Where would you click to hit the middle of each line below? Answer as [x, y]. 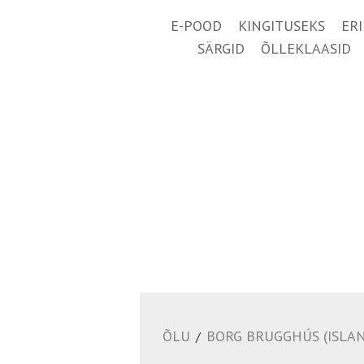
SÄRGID [221, 48]
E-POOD [196, 26]
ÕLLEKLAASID [306, 48]
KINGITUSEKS [281, 26]
